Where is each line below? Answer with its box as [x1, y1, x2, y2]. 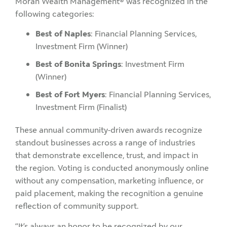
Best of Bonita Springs [35, 58, 121, 70]
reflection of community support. [15, 200, 139, 212]
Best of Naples [35, 28, 91, 40]
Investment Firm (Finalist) [35, 101, 127, 113]
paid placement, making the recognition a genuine [15, 187, 203, 200]
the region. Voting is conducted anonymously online [15, 162, 209, 174]
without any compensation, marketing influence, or [15, 175, 204, 187]
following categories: [15, 8, 94, 20]
